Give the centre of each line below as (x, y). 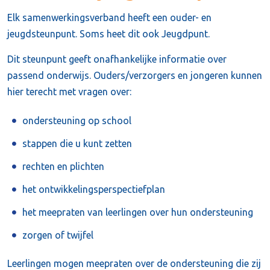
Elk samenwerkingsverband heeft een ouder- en (109, 17)
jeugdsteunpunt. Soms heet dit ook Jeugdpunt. (108, 34)
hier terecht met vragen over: (69, 92)
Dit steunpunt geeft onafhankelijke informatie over (117, 59)
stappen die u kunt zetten (77, 143)
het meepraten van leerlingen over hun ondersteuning (138, 212)
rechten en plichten (63, 166)
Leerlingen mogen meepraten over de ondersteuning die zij (134, 263)
